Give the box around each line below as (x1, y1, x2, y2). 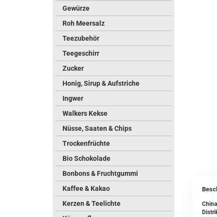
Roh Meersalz (62, 19, 105, 27)
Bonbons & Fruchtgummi (62, 170, 138, 177)
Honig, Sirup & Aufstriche (62, 79, 139, 87)
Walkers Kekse (62, 109, 108, 117)
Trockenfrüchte (62, 139, 110, 147)
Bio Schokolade (62, 155, 110, 162)
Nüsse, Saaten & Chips (62, 124, 132, 132)
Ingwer (62, 94, 83, 102)
